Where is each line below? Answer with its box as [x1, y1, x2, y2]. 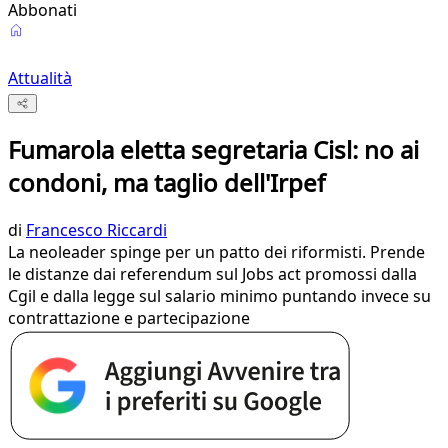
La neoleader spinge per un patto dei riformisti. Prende [8, 241, 425, 264]
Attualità [8, 67, 72, 89]
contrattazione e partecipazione [8, 307, 250, 330]
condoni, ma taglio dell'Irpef [8, 166, 325, 200]
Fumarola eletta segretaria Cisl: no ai [8, 133, 419, 167]
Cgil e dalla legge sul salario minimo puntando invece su [8, 285, 431, 308]
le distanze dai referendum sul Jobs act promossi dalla [8, 263, 417, 286]
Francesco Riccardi [26, 219, 167, 242]
